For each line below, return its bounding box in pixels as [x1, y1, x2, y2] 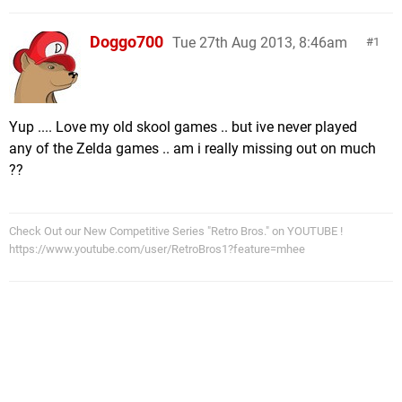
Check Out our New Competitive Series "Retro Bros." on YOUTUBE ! [9, 224, 343, 238]
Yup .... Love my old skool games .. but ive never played [9, 118, 357, 135]
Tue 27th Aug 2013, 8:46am [172, 34, 347, 51]
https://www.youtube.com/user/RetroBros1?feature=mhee [9, 242, 305, 256]
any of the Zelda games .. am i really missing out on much [9, 140, 376, 157]
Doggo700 [90, 32, 163, 51]
